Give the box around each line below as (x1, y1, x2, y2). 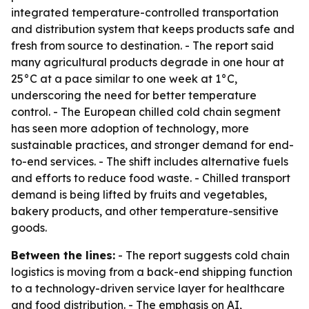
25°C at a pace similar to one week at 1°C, (11, 72, 237, 86)
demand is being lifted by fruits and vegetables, (11, 188, 267, 201)
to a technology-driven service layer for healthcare (11, 281, 285, 295)
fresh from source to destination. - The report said (11, 39, 274, 52)
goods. (11, 221, 47, 235)
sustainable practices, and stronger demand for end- (11, 138, 294, 152)
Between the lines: (11, 248, 115, 262)
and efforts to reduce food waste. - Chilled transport (11, 171, 290, 185)
